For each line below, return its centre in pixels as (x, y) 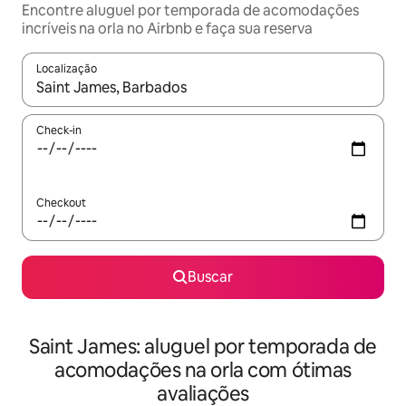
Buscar (210, 277)
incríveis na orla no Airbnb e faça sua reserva (167, 29)
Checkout (61, 203)
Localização (67, 69)
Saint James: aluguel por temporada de (203, 347)
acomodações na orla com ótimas (203, 370)
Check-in (59, 130)
